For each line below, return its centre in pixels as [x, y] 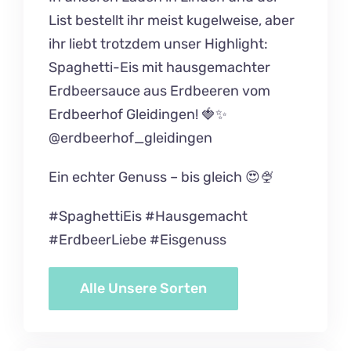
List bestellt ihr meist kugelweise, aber [172, 20]
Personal [44, 94]
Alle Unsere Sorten [144, 288]
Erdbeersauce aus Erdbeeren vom [160, 90]
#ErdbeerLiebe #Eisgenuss [138, 239]
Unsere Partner [63, 134]
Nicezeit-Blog [59, 174]
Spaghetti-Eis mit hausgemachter [160, 67]
